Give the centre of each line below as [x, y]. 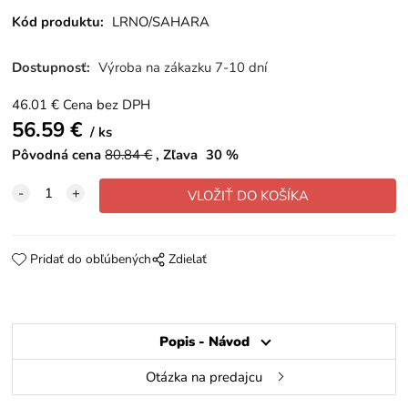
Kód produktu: [58, 22]
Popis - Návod [204, 341]
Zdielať [187, 259]
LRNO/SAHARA [161, 22]
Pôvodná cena [57, 154]
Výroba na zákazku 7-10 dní [183, 67]
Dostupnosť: [53, 67]
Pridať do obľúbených [90, 259]
